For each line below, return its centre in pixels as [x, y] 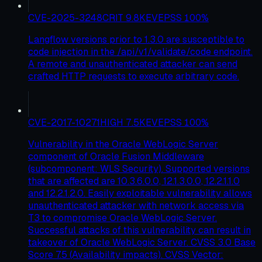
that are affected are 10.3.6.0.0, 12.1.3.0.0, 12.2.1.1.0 [134, 181]
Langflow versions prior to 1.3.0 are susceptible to [136, 40]
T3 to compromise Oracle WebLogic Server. [123, 218]
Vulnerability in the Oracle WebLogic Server [123, 144]
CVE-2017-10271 [64, 123]
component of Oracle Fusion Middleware [116, 157]
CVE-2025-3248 [65, 18]
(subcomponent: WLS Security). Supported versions [139, 169]
